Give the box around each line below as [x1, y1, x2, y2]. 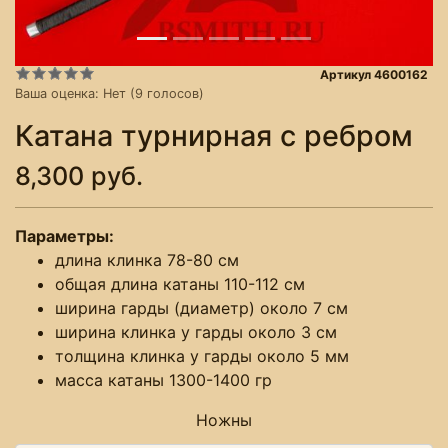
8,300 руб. [15, 160, 143, 191]
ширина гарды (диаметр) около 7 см [55, 297, 348, 318]
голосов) [143, 85, 204, 101]
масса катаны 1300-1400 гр [55, 369, 272, 390]
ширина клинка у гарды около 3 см [55, 321, 337, 342]
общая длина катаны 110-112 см [55, 273, 305, 294]
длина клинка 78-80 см [55, 249, 239, 270]
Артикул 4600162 [320, 66, 429, 82]
